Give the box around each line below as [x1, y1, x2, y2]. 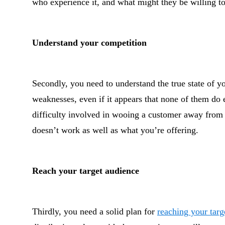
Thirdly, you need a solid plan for [32, 206, 157, 216]
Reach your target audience [32, 166, 139, 176]
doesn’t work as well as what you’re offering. [32, 125, 198, 135]
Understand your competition [32, 38, 147, 48]
